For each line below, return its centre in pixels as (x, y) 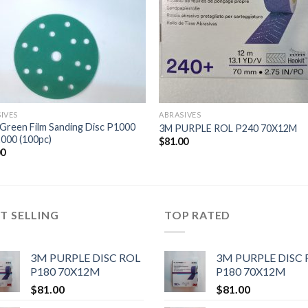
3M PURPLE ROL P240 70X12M (228, 128)
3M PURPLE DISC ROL (85, 257)
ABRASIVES (180, 115)
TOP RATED (198, 215)
